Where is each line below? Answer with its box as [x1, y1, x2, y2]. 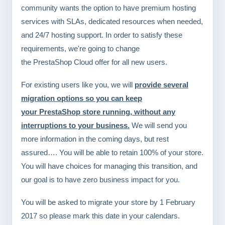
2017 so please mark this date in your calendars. [21, 211, 182, 220]
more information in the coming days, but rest [21, 135, 169, 143]
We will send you [130, 121, 187, 130]
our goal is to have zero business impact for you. [21, 175, 180, 184]
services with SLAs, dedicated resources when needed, [21, 17, 203, 26]
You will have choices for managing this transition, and [21, 162, 197, 170]
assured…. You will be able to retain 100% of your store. [21, 148, 203, 157]
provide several [135, 80, 188, 89]
